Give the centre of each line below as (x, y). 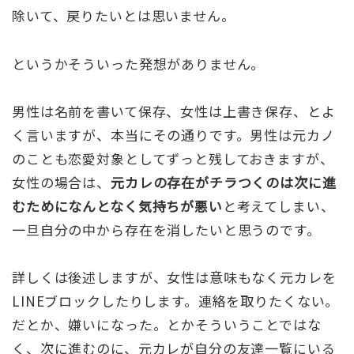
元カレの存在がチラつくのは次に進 (223, 182)
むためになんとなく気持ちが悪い (117, 205)
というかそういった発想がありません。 (139, 63)
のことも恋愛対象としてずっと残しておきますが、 (173, 158)
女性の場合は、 (61, 182)
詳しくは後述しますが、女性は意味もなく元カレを (174, 277)
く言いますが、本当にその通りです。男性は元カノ (173, 134)
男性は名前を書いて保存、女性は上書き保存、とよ (174, 111)
